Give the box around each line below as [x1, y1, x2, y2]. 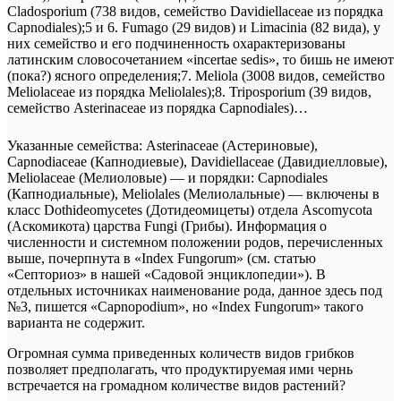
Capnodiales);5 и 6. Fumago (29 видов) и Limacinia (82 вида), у [7, 20, 380, 36]
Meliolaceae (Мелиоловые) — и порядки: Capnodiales [7, 170, 328, 186]
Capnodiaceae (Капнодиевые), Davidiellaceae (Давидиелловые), [7, 154, 388, 170]
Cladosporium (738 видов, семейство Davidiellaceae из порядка [7, 4, 383, 20]
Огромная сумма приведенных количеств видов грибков [7, 346, 354, 362]
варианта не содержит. [7, 315, 145, 331]
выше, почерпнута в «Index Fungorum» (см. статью [7, 251, 316, 267]
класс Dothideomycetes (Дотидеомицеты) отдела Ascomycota [7, 202, 372, 218]
